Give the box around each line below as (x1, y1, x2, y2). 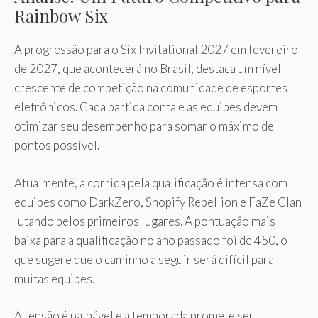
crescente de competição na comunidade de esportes (14, 80, 287, 96)
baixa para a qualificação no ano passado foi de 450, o (14, 232, 287, 248)
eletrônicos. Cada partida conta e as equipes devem (14, 99, 278, 115)
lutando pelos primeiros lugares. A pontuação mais (14, 213, 275, 229)
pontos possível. (14, 138, 99, 153)
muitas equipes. (14, 270, 94, 286)
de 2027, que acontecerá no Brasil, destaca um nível (14, 61, 281, 77)
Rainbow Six (14, 4, 108, 28)
